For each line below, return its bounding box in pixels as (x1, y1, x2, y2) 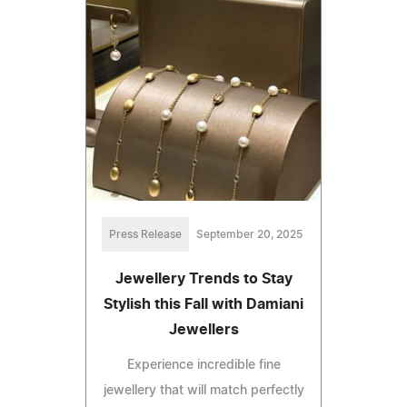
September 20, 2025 (195, 228, 303, 240)
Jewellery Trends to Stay (114, 271, 293, 286)
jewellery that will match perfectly (103, 383, 304, 397)
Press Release (108, 228, 182, 240)
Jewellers (168, 322, 239, 337)
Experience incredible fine (126, 358, 281, 372)
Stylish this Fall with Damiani (104, 296, 303, 312)
